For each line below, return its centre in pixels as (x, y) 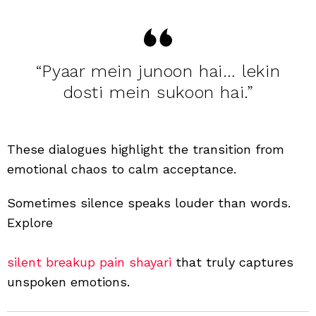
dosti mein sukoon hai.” (158, 92)
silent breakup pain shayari (89, 262)
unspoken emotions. (68, 281)
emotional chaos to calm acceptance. (122, 169)
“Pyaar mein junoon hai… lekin (158, 71)
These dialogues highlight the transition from (146, 149)
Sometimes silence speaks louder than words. (149, 202)
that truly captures (232, 262)
